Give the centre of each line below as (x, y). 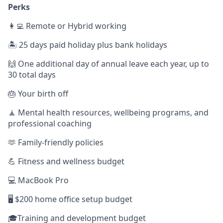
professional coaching (50, 124)
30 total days (32, 75)
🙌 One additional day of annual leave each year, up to (109, 64)
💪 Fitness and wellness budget (66, 162)
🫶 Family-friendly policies (56, 143)
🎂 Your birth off (38, 94)
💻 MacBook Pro (38, 180)
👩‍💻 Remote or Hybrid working (67, 26)
